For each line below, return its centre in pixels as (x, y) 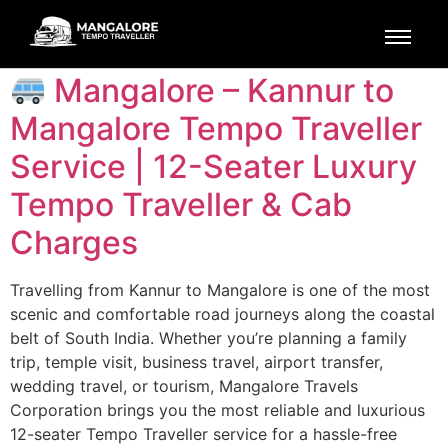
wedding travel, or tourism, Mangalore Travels (184, 386)
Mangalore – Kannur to (220, 90)
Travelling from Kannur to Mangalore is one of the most (220, 290)
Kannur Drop (233, 31)
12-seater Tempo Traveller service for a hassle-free (203, 434)
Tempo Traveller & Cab (181, 204)
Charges (74, 242)
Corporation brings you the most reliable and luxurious (217, 410)
